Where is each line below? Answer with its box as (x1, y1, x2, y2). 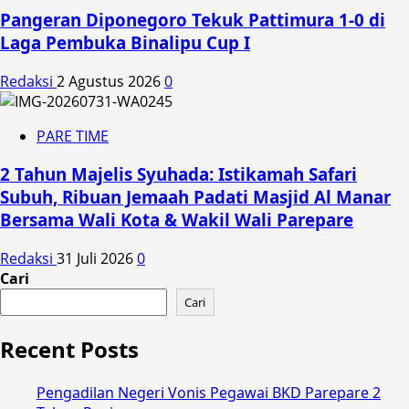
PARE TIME (37, 125, 109, 146)
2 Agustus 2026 (57, 70, 164, 91)
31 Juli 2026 (57, 248, 137, 269)
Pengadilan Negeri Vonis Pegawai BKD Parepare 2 (37, 383, 381, 403)
